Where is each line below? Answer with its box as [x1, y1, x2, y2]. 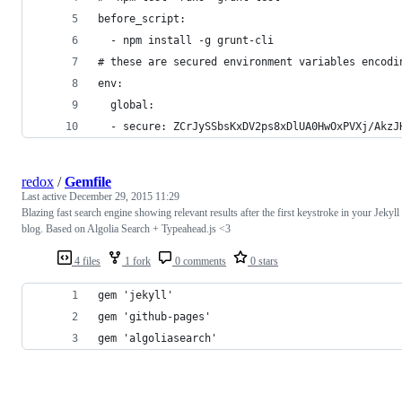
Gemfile [65, 173, 111, 189]
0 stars [248, 254, 278, 267]
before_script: [98, 12, 186, 25]
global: [98, 98, 154, 111]
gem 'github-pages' [98, 310, 211, 323]
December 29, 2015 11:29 [69, 189, 179, 203]
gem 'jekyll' [98, 288, 173, 301]
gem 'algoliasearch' [98, 331, 217, 345]
